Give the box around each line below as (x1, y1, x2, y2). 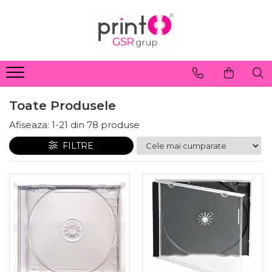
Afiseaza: (9, 119, 49, 131)
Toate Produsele (9, 98, 116, 113)
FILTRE (58, 140, 94, 151)
